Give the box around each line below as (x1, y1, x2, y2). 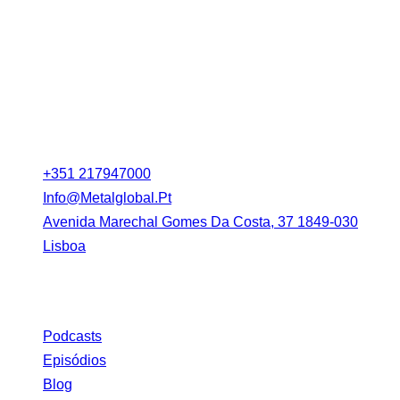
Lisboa (43, 237, 86, 254)
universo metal (43, 9, 136, 25)
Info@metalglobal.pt (43, 189, 171, 205)
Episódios (43, 352, 106, 368)
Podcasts (43, 328, 102, 344)
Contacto (7, 118, 95, 143)
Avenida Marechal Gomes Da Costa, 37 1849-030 (43, 213, 358, 229)
